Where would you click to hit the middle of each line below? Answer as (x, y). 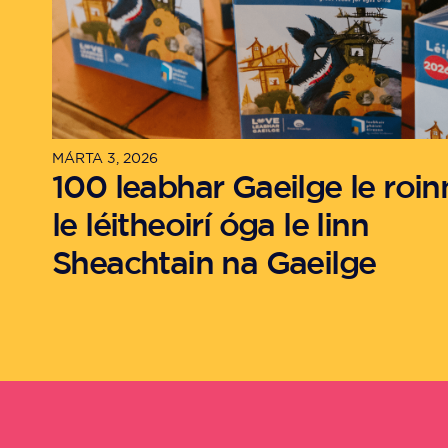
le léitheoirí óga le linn (210, 224)
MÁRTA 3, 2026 (105, 158)
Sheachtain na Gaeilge (214, 262)
